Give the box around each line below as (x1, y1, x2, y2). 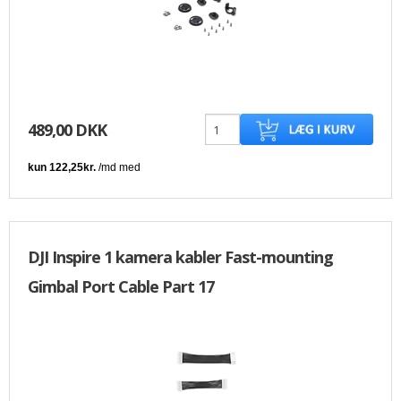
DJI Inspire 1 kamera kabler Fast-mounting (28, 246, 333, 268)
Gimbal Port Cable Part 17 (28, 276, 214, 297)
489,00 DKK (28, 119, 107, 141)
